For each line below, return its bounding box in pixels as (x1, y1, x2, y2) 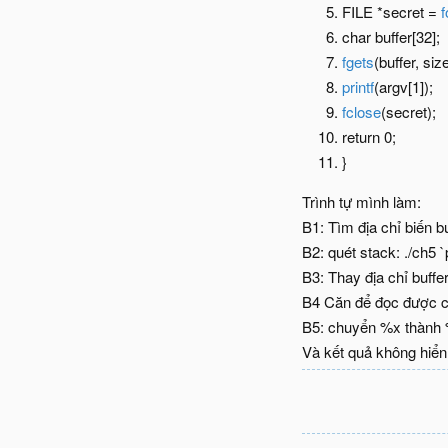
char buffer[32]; (342, 26, 440, 47)
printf (342, 76, 374, 97)
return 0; (342, 126, 396, 147)
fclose (342, 101, 381, 122)
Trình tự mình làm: (302, 191, 421, 212)
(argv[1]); (374, 76, 433, 97)
